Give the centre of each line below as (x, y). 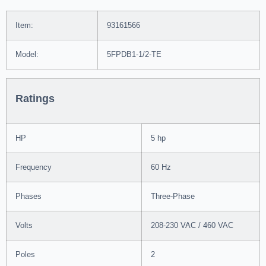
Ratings (35, 99)
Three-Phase (173, 197)
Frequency (34, 167)
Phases (28, 197)
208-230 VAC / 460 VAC (192, 226)
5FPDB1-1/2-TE (134, 55)
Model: (27, 55)
